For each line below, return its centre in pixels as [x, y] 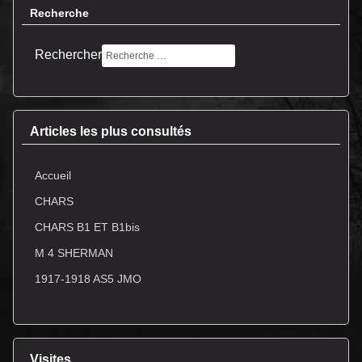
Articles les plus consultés [111, 132]
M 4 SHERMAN [74, 253]
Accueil [53, 175]
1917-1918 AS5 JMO [88, 278]
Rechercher [68, 55]
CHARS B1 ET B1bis [87, 227]
